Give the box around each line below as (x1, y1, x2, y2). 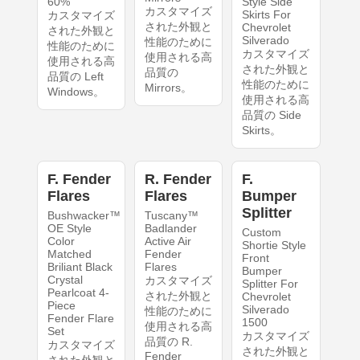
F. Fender (47, 170, 111, 187)
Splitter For (242, 276, 299, 290)
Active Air (144, 234, 191, 247)
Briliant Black (47, 260, 112, 273)
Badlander (144, 221, 197, 235)
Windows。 (47, 84, 104, 98)
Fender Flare (47, 311, 114, 325)
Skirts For (242, 7, 292, 21)
